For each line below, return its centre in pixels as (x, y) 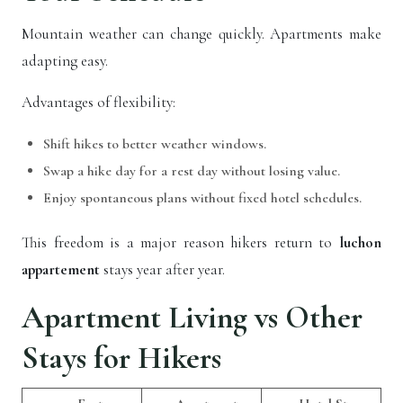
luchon (360, 243)
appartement (63, 270)
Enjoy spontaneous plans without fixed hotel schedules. (202, 198)
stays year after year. (164, 270)
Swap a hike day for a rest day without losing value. (192, 171)
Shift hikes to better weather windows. (155, 144)
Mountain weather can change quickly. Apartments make (201, 34)
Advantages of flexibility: (99, 103)
